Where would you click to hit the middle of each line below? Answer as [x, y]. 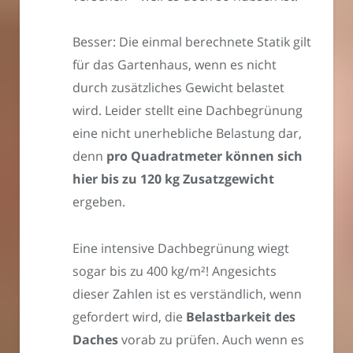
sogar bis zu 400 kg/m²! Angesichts [175, 271]
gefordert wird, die [129, 317]
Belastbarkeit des [241, 317]
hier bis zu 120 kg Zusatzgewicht [173, 179]
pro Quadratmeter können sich [204, 156]
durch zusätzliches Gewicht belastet [178, 88]
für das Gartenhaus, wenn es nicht [175, 65]
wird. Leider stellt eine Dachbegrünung [188, 111]
